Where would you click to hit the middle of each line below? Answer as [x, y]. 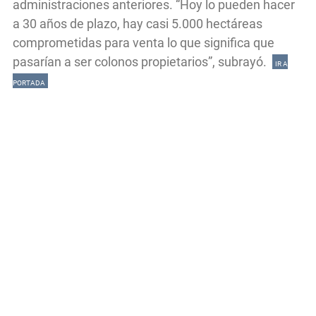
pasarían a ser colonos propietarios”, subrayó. [142, 61]
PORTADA [29, 83]
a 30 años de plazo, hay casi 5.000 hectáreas [138, 23]
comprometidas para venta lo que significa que [144, 42]
